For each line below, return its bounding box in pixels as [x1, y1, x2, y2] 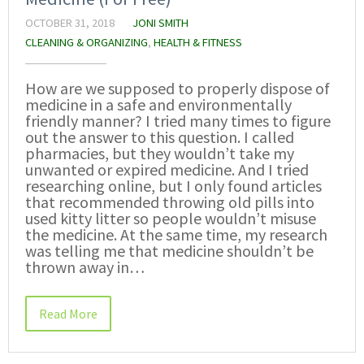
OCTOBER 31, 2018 [25, 15, 115, 30]
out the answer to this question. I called [25, 126, 294, 147]
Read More [39, 305, 97, 322]
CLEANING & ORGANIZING [25, 34, 148, 50]
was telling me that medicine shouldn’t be [25, 240, 314, 261]
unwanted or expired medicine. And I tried [25, 158, 309, 180]
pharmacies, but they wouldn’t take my [25, 142, 294, 163]
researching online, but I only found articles [25, 175, 322, 196]
